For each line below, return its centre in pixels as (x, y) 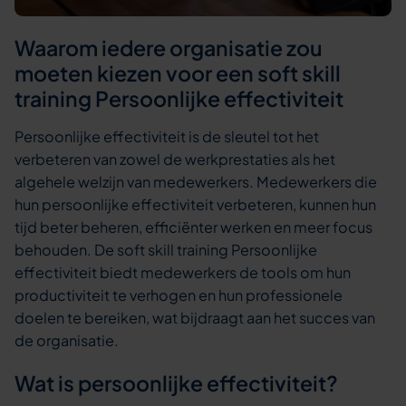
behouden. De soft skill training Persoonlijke (166, 249)
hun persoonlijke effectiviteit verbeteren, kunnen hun (196, 204)
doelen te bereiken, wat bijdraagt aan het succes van (195, 317)
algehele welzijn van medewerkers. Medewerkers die (196, 181)
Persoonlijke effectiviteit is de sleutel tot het (167, 136)
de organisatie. (67, 340)
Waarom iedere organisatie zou (169, 48)
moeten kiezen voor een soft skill (178, 73)
